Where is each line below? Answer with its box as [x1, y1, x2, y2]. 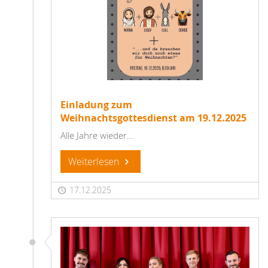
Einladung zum [60, 98, 132, 111]
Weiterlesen [68, 154, 121, 168]
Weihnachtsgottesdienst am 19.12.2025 [60, 111, 246, 124]
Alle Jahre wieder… [60, 129, 133, 141]
